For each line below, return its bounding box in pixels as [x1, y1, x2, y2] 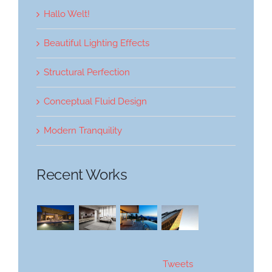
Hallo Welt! [43, 8, 90, 19]
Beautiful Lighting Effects [43, 37, 150, 49]
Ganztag [15, 24, 53, 36]
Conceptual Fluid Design [43, 95, 148, 107]
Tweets [162, 258, 193, 270]
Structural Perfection [43, 66, 131, 78]
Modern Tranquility [43, 124, 123, 136]
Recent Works [36, 165, 127, 183]
